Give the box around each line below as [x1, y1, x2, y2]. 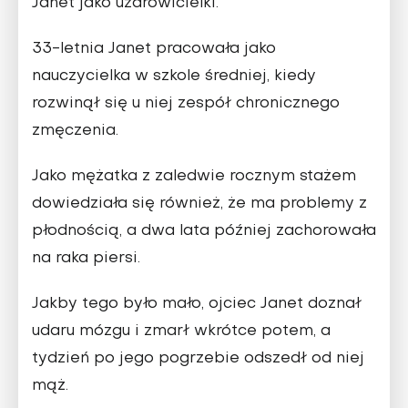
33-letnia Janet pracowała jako [32, 42, 276, 57]
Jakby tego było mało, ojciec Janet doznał [32, 297, 362, 312]
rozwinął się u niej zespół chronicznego [32, 97, 340, 112]
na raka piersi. [32, 251, 140, 267]
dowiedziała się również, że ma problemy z [32, 197, 367, 212]
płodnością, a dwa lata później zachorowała [32, 224, 376, 240]
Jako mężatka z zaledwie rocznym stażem [32, 169, 356, 185]
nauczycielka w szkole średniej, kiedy [32, 69, 316, 85]
